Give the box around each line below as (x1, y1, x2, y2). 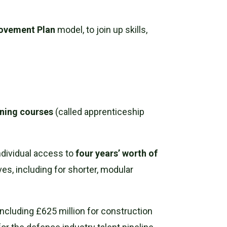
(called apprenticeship (53, 106, 145, 117)
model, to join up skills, (55, 24, 148, 35)
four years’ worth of (75, 147, 158, 159)
